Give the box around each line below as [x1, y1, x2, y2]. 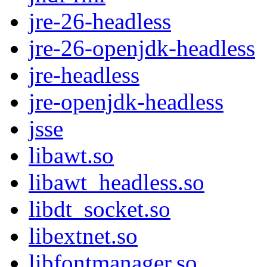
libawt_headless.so [29, 169, 204, 195]
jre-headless [29, 62, 139, 88]
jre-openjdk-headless [29, 89, 223, 115]
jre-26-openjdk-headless [29, 35, 255, 61]
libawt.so [29, 142, 114, 169]
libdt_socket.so [29, 196, 170, 222]
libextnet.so [29, 223, 138, 249]
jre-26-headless [29, 8, 171, 35]
